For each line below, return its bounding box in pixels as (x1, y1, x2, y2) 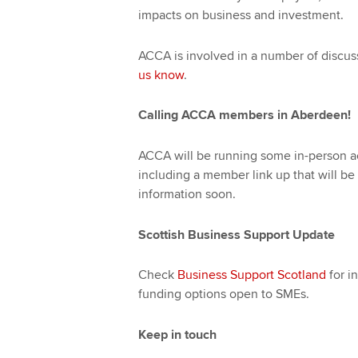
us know (137, 66, 184, 83)
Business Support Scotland (177, 267, 326, 284)
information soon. (137, 185, 236, 202)
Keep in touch (137, 326, 217, 343)
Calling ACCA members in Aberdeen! (137, 107, 351, 124)
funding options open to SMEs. (137, 286, 309, 303)
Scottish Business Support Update (137, 226, 335, 243)
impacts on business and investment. (137, 6, 344, 23)
